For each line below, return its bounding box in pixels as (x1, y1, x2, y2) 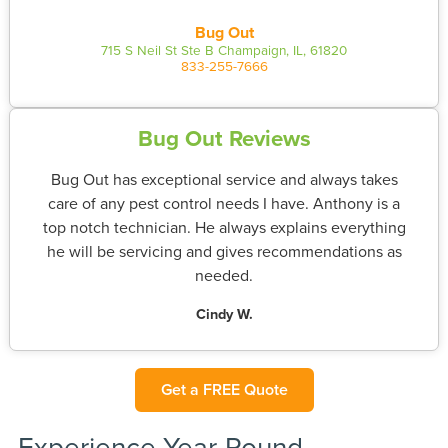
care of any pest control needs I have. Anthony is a (48, 191, 400, 214)
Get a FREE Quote (160, 378, 288, 402)
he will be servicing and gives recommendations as (46, 239, 402, 262)
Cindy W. (195, 302, 253, 324)
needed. (195, 263, 253, 286)
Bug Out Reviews (137, 121, 311, 154)
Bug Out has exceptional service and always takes (50, 167, 398, 190)
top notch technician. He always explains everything (42, 215, 406, 238)
